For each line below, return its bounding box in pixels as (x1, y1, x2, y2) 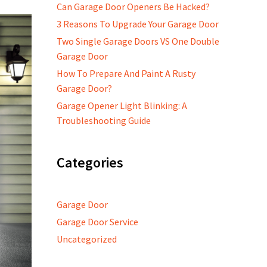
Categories (57, 153, 124, 172)
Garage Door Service (57, 216, 139, 228)
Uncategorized (57, 233, 117, 245)
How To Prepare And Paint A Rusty (57, 67, 196, 79)
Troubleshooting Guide (57, 114, 151, 126)
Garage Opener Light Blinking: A (57, 100, 188, 111)
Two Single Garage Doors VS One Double (57, 35, 220, 47)
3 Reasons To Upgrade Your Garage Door (57, 18, 219, 30)
